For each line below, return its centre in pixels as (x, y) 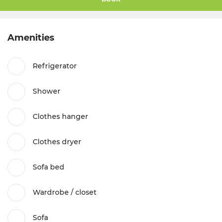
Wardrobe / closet (65, 193)
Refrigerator (55, 66)
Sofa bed (49, 167)
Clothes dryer (57, 142)
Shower (47, 91)
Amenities (31, 37)
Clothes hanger (60, 117)
